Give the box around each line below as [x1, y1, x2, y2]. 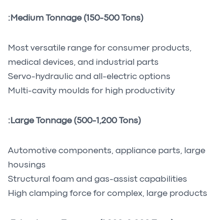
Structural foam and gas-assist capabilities [8, 176, 187, 183]
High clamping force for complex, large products [8, 190, 207, 197]
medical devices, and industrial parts [8, 59, 159, 66]
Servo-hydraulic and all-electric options [8, 73, 170, 81]
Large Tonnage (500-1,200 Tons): [10, 117, 141, 125]
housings [8, 162, 46, 169]
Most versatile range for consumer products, [8, 45, 192, 52]
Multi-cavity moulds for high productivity [8, 87, 175, 95]
